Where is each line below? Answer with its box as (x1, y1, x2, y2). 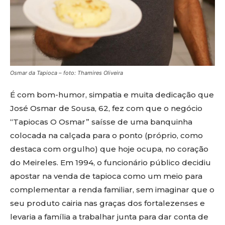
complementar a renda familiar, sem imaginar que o (10, 185, 214, 195)
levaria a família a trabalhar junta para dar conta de (10, 212, 208, 222)
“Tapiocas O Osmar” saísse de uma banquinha (10, 117, 192, 127)
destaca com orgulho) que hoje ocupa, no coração (10, 144, 208, 154)
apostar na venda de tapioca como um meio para (10, 171, 202, 181)
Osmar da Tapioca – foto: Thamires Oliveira (10, 69, 123, 77)
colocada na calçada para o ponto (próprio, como (10, 131, 203, 141)
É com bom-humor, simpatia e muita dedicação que (10, 90, 214, 100)
